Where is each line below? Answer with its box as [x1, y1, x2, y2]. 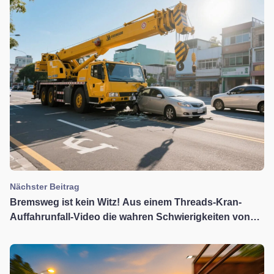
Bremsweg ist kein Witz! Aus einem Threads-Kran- [10, 197, 242, 208]
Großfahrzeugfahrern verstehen [10, 226, 157, 237]
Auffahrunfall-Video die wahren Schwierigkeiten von [10, 212, 250, 223]
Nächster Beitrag [10, 182, 80, 192]
